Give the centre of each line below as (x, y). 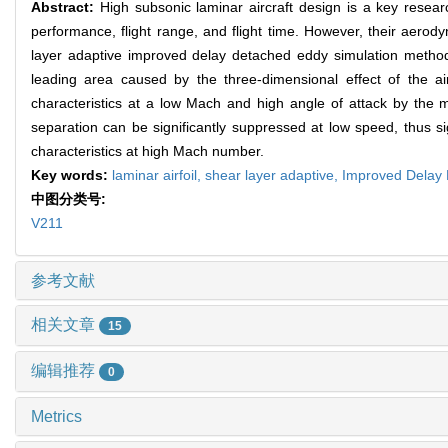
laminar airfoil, (158, 175)
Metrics (56, 416)
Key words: (71, 175)
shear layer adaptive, (273, 175)
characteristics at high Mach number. (147, 151)
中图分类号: (70, 199)
